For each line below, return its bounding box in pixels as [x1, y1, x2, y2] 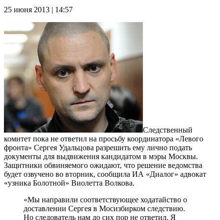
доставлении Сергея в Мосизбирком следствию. [24, 204, 185, 213]
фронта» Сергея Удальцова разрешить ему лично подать [4, 143, 192, 152]
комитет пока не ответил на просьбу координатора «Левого [4, 134, 203, 143]
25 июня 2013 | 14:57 [4, 5, 73, 14]
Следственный [143, 125, 192, 134]
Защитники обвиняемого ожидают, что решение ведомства [4, 161, 202, 169]
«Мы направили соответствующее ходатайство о [24, 195, 187, 204]
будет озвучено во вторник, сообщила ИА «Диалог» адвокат [4, 169, 206, 178]
